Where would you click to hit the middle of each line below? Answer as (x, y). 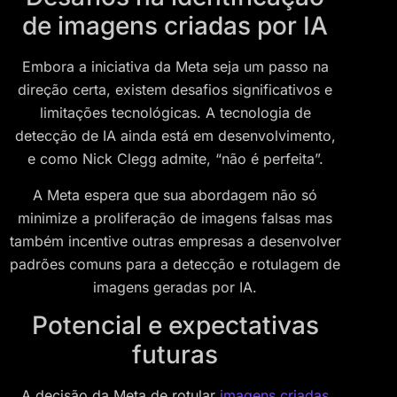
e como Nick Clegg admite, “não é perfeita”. (175, 159)
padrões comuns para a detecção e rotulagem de (175, 264)
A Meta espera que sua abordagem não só (175, 195)
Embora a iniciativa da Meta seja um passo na (175, 67)
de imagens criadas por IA (175, 26)
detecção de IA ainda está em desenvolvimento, (175, 136)
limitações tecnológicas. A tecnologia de (175, 113)
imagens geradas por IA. (175, 287)
